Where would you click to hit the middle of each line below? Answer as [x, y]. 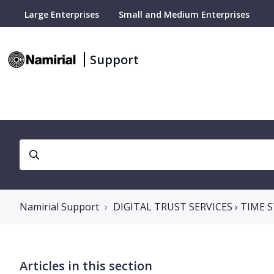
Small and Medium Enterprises [184, 14]
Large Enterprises [62, 14]
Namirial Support [59, 207]
